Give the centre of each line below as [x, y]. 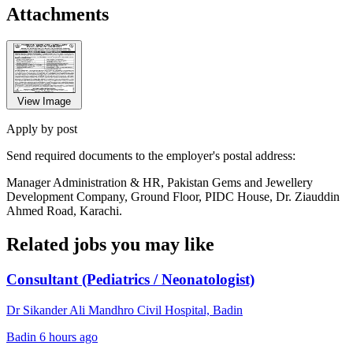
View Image [57, 102]
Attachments [58, 14]
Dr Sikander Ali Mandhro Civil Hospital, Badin [124, 310]
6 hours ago [69, 336]
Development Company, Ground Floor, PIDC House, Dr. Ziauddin [173, 197]
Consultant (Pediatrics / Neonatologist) [130, 280]
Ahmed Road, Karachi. [64, 211]
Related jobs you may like [110, 245]
